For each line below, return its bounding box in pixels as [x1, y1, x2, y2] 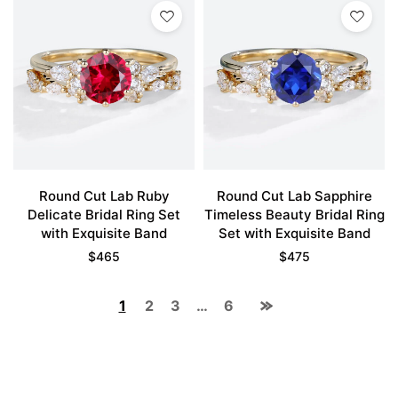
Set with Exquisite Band [218, 225, 370, 242]
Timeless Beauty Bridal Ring [203, 206, 385, 223]
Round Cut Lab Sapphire [216, 187, 372, 204]
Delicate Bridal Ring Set [28, 206, 180, 223]
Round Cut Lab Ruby [38, 187, 170, 204]
